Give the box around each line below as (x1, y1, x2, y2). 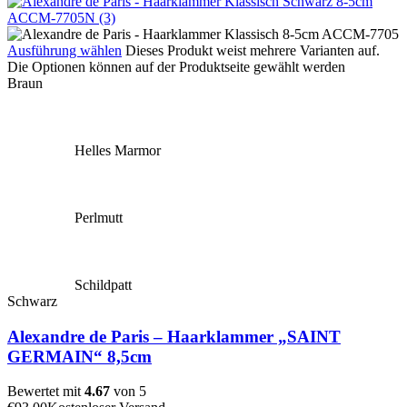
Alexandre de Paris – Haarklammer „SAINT (7, 326, 341, 346)
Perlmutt (74, 209, 123, 225)
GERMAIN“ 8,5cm (7, 346, 152, 366)
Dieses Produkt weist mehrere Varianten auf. (125, 42, 380, 58)
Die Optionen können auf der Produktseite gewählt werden (7, 58, 345, 74)
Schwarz (7, 293, 57, 309)
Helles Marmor (74, 142, 161, 158)
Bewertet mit (7, 383, 84, 400)
